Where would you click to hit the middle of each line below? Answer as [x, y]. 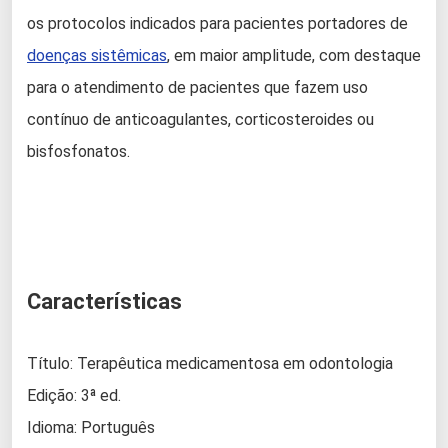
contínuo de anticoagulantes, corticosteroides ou [200, 119]
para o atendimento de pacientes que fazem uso [197, 87]
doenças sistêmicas [97, 55]
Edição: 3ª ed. [74, 395]
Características [104, 301]
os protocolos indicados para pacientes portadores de [217, 23]
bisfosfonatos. [78, 151]
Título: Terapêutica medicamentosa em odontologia [210, 363]
